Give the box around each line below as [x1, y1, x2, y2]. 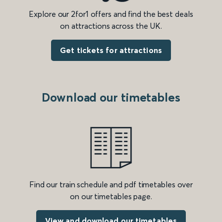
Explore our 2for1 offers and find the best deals [29, 9, 193, 19]
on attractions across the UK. [59, 21, 163, 31]
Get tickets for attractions [60, 45, 162, 55]
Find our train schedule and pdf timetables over [29, 179, 193, 190]
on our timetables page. [70, 191, 152, 202]
